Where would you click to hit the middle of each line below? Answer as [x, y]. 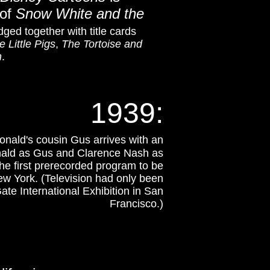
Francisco [133, 204]
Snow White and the [80, 14]
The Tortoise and [102, 44]
